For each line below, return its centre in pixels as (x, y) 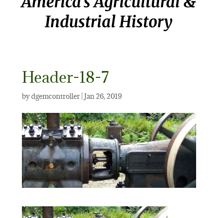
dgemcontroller (55, 96)
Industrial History (109, 22)
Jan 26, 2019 (103, 96)
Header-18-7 (65, 77)
